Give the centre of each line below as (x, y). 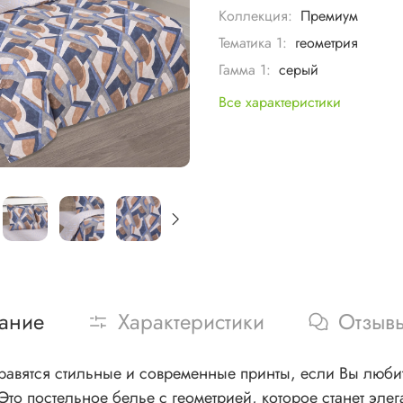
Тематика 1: (253, 42)
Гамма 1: (245, 69)
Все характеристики (280, 102)
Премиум (329, 15)
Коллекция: (256, 15)
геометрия (326, 42)
